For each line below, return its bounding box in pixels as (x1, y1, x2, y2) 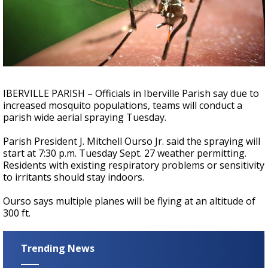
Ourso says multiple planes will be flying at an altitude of (3, 194, 255, 208)
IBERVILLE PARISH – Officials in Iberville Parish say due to (3, 87, 259, 100)
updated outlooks (91, 28, 153, 39)
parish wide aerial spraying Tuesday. (3, 111, 166, 124)
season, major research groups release (58, 18, 192, 29)
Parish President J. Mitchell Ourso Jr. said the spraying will (3, 135, 260, 148)
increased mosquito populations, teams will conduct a (3, 99, 242, 112)
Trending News (21, 242, 95, 255)
